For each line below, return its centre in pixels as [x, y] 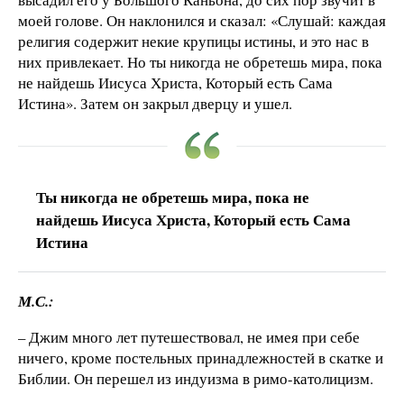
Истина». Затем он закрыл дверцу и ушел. [155, 104]
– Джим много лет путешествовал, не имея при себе [189, 337]
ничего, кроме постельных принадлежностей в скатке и [201, 358]
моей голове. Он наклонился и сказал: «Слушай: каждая [202, 21]
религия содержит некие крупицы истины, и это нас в [193, 41]
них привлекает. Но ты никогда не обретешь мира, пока [200, 62]
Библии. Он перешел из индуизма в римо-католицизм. [196, 379]
